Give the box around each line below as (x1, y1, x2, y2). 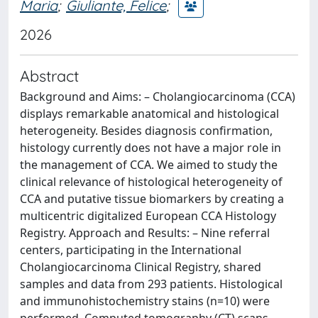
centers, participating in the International (20, 242, 241, 258)
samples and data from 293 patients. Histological (20, 276, 283, 292)
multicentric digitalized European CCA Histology (20, 208, 276, 224)
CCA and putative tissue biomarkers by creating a (20, 191, 284, 207)
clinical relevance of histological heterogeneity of (20, 174, 283, 190)
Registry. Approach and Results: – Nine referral (20, 225, 270, 241)
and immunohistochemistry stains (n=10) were (20, 293, 270, 309)
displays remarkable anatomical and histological (20, 106, 279, 121)
